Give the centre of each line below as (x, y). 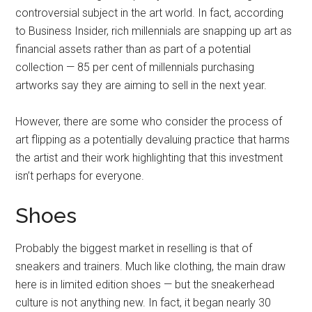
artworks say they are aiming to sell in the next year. (141, 85)
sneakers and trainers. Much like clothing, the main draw (151, 266)
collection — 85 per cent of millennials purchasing (135, 67)
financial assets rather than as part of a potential (133, 49)
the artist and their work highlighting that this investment (149, 158)
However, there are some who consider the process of (149, 122)
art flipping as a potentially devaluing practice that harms (153, 140)
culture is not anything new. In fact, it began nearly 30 (143, 303)
